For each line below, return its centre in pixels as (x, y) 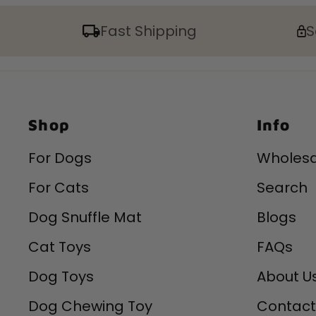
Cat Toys (60, 247)
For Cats (59, 188)
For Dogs (60, 158)
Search (282, 188)
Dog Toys (61, 277)
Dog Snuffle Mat (85, 218)
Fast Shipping (149, 31)
